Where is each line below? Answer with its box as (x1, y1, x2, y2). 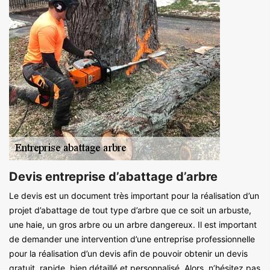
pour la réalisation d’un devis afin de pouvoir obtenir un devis (9, 248, 248, 259)
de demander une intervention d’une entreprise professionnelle (9, 234, 255, 245)
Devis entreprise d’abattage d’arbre (9, 169, 218, 184)
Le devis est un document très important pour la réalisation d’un (9, 190, 259, 201)
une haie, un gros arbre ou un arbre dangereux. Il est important (9, 219, 257, 230)
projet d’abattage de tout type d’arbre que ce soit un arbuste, (9, 205, 251, 216)
